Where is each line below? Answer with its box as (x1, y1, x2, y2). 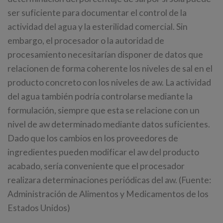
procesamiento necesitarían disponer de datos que (7, 49, 203, 60)
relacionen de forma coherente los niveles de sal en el (7, 63, 213, 74)
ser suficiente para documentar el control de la (7, 7, 187, 18)
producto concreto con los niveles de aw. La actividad (7, 77, 211, 88)
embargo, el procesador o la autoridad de (7, 35, 164, 46)
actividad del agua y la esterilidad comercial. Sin (7, 21, 188, 32)
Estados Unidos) (7, 203, 70, 214)
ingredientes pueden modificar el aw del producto (7, 147, 199, 158)
